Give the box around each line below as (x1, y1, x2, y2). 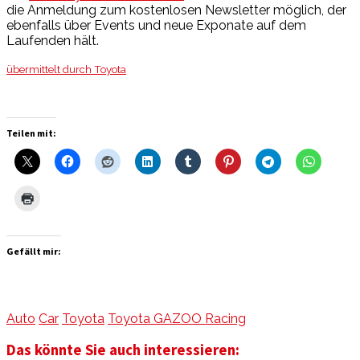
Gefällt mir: (6, 244, 61, 257)
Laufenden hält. (6, 32, 99, 48)
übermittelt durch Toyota (6, 62, 126, 76)
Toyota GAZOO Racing (108, 310, 246, 326)
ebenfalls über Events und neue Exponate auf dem (6, 17, 306, 33)
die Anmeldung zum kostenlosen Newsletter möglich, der (6, 2, 346, 18)
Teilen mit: (6, 126, 56, 139)
